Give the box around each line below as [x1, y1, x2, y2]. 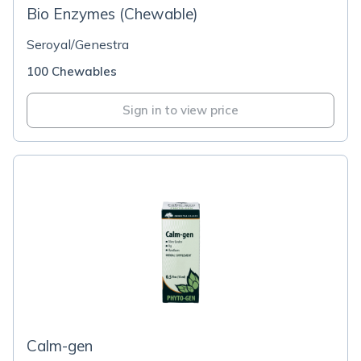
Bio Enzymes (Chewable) [27, 4, 198, 23]
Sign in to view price [122, 102, 239, 118]
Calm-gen [27, 336, 93, 355]
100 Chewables [27, 64, 117, 79]
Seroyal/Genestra [27, 36, 129, 52]
